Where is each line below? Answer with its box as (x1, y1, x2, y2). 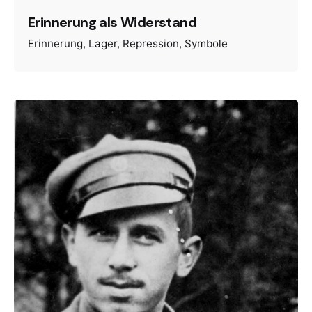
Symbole (185, 37, 228, 51)
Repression (123, 37, 179, 51)
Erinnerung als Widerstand (28, 13, 196, 31)
